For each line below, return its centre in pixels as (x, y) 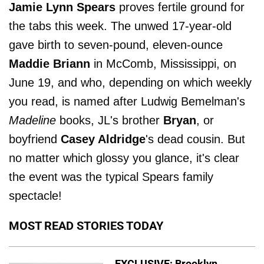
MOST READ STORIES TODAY (86, 226)
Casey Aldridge (103, 139)
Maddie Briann (49, 64)
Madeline (32, 120)
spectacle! (35, 196)
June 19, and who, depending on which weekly (130, 82)
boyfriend (35, 139)
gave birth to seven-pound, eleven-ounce (116, 45)
